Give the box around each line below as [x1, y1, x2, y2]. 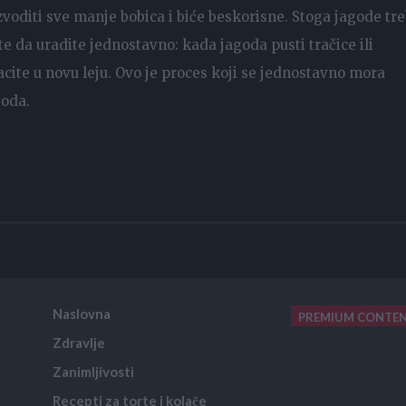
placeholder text [7, 351, 118, 372]
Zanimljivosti [53, 362, 135, 380]
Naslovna [53, 304, 111, 322]
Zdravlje [53, 333, 106, 351]
